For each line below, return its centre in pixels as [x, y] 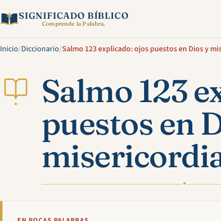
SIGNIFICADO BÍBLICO [74, 15]
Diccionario [40, 49]
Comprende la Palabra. [74, 23]
